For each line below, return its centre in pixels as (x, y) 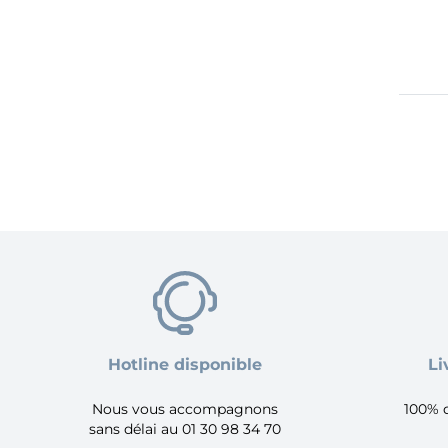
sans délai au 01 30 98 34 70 (184, 429)
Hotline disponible (184, 364)
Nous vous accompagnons (184, 409)
